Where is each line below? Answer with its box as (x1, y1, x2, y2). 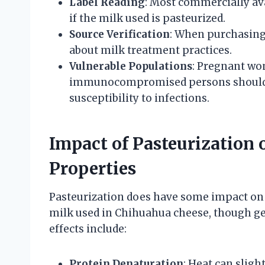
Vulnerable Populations (69, 59, 192, 73)
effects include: (49, 222, 127, 235)
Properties (49, 157, 136, 179)
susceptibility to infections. (69, 91, 209, 105)
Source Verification (69, 27, 170, 41)
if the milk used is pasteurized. (69, 11, 225, 25)
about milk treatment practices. (69, 43, 232, 57)
